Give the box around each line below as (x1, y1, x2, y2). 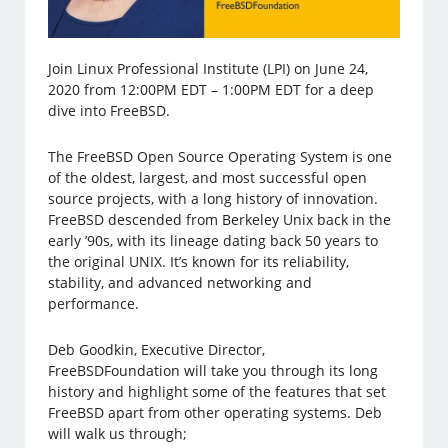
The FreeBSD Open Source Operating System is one (48, 146, 393, 166)
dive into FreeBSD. (48, 100, 171, 120)
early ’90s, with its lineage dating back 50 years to (48, 230, 379, 250)
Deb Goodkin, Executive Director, (48, 339, 266, 359)
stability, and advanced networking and (48, 272, 313, 292)
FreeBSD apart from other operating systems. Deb (48, 402, 383, 422)
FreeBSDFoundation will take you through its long (48, 360, 379, 380)
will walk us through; (48, 423, 188, 443)
